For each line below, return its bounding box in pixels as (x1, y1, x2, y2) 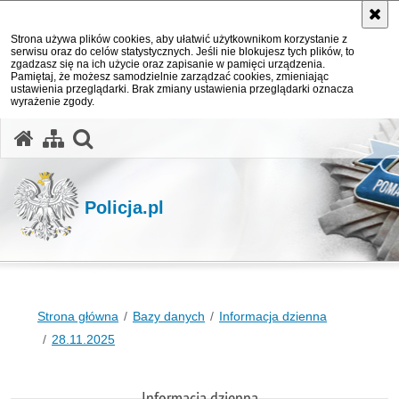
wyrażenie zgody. (11, 95, 94, 108)
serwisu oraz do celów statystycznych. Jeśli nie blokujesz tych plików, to (11, 45, 354, 58)
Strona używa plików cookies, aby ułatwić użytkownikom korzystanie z (11, 33, 347, 45)
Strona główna (37, 309, 118, 323)
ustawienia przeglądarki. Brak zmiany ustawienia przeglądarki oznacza (11, 83, 354, 95)
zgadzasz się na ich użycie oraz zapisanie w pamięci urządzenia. (11, 58, 325, 70)
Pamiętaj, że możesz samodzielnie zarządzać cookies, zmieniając (11, 70, 329, 83)
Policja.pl (85, 197, 164, 217)
